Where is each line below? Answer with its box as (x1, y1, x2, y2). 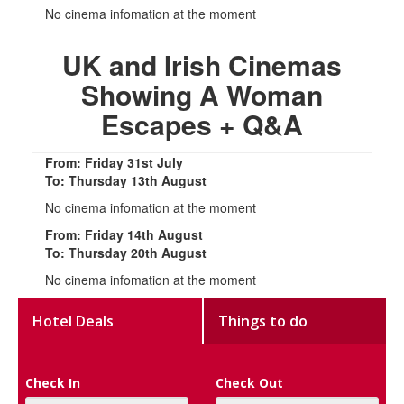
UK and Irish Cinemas (62, 44, 342, 84)
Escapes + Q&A (101, 104, 303, 143)
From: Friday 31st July (45, 152, 183, 171)
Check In (25, 373, 81, 391)
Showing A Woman (81, 74, 323, 114)
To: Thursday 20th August (45, 243, 207, 262)
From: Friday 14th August (45, 225, 203, 243)
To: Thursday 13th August (45, 170, 207, 189)
